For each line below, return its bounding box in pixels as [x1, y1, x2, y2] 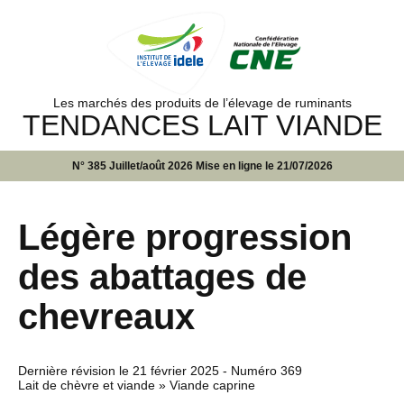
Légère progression [18, 216, 352, 257]
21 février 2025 [133, 363, 219, 378]
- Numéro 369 [219, 363, 302, 378]
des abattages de [18, 256, 307, 297]
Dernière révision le [18, 363, 133, 378]
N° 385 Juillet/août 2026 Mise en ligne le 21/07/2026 [71, 159, 333, 172]
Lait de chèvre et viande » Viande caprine [18, 377, 255, 392]
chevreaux [18, 296, 195, 336]
